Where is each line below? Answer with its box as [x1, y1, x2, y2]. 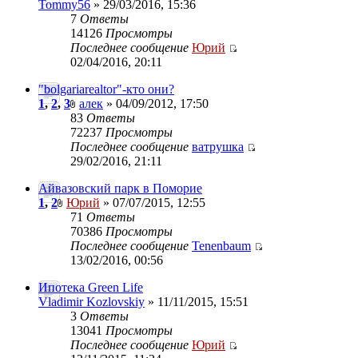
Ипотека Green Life [38, 280, 143, 294]
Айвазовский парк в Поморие [38, 181, 202, 195]
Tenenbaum [192, 239, 251, 253]
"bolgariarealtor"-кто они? [38, 82, 174, 96]
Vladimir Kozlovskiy [38, 295, 145, 308]
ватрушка [192, 140, 244, 153]
